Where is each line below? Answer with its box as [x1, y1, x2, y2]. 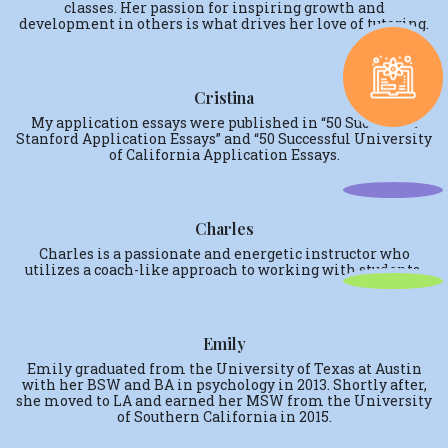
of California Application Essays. [108, 145, 340, 164]
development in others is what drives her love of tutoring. [19, 14, 429, 33]
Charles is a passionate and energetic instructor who [38, 244, 410, 263]
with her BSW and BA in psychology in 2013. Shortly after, [21, 375, 427, 394]
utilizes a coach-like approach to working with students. [25, 260, 423, 279]
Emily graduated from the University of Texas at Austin [26, 359, 422, 378]
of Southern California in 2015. [116, 407, 332, 426]
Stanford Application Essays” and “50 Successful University [16, 129, 432, 148]
